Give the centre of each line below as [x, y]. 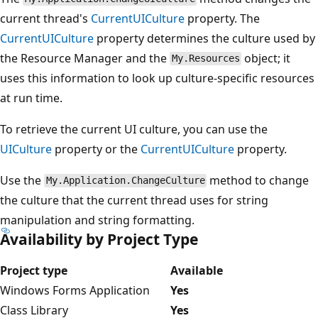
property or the [96, 149]
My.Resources [205, 59]
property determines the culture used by [204, 38]
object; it [266, 58]
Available [197, 270]
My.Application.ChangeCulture [125, 181]
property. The [222, 18]
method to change [258, 180]
